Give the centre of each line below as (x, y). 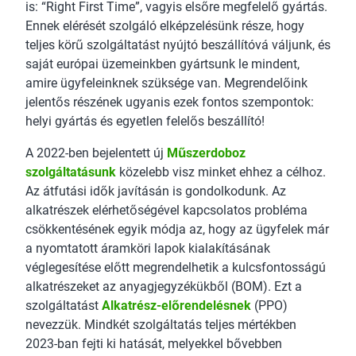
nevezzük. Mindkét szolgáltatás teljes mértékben (161, 325)
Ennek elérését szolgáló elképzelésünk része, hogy (165, 26)
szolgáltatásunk (71, 172)
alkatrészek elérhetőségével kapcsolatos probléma (166, 211)
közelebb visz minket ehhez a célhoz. (221, 172)
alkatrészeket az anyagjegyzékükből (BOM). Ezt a (164, 287)
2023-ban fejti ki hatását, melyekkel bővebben (154, 344)
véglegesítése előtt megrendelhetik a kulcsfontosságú (176, 268)
